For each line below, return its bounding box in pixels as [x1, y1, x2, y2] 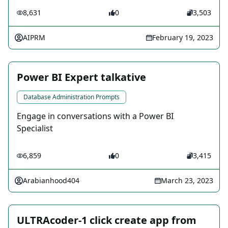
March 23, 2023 [161, 176, 213, 186]
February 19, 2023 [152, 33, 213, 43]
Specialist [17, 123, 53, 134]
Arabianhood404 [23, 176, 79, 186]
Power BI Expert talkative [17, 70, 146, 84]
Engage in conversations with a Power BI [17, 110, 174, 122]
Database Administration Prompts [23, 93, 120, 102]
